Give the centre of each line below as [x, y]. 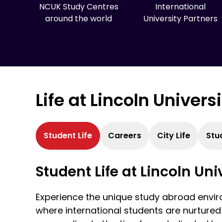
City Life [174, 135]
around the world [79, 18]
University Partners [180, 18]
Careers [125, 135]
